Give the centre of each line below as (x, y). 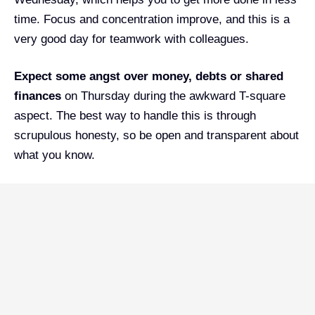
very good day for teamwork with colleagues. (131, 39)
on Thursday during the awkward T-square (173, 96)
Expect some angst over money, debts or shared (149, 77)
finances (38, 96)
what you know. (54, 155)
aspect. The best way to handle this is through (135, 116)
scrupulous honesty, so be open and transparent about (156, 136)
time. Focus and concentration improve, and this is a (152, 19)
